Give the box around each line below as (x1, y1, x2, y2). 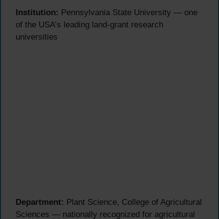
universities (16, 32, 58, 42)
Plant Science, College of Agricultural (64, 197, 202, 207)
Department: (16, 197, 64, 207)
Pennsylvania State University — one (59, 7, 197, 17)
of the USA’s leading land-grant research (16, 20, 163, 29)
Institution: (16, 7, 59, 17)
